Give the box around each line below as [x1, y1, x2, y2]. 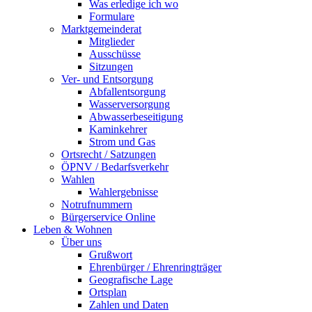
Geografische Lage [89, 274, 173, 286]
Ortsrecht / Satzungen [61, 148, 156, 161]
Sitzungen [89, 61, 133, 73]
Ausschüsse [89, 48, 141, 61]
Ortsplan [89, 286, 127, 299]
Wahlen [61, 173, 95, 186]
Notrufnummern [61, 198, 132, 211]
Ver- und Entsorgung [61, 73, 153, 86]
